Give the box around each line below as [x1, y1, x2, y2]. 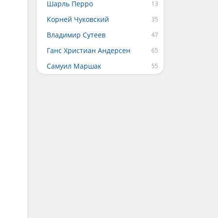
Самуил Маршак [47, 61, 101, 71]
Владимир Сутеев [47, 30, 106, 39]
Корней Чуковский [47, 15, 109, 24]
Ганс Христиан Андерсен [47, 46, 130, 55]
